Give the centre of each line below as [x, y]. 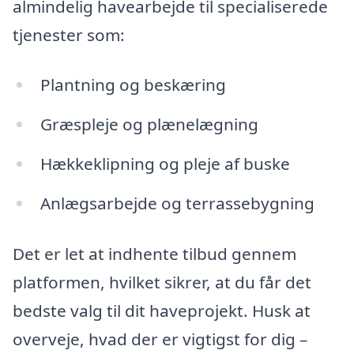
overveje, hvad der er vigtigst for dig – [160, 339]
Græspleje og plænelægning [149, 124]
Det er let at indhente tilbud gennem [154, 253]
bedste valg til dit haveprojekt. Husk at [162, 310]
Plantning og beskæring [133, 85]
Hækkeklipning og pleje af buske [165, 164]
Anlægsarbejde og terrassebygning [177, 203]
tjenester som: [69, 34]
